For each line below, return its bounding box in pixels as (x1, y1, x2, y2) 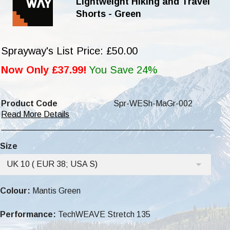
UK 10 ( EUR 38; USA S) (7, 159, 98, 168)
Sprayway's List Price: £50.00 (1, 45, 138, 56)
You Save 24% (89, 64, 158, 75)
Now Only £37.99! (1, 64, 87, 75)
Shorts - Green (75, 9, 141, 19)
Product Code (1, 99, 58, 108)
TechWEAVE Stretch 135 (56, 209, 151, 219)
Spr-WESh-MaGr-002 (113, 99, 193, 108)
